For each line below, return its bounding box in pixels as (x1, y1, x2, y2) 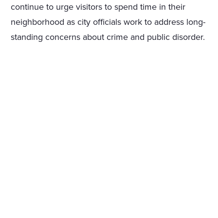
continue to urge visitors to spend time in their (11, 1, 186, 13)
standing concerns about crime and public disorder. (11, 32, 205, 43)
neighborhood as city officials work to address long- (11, 17, 206, 28)
